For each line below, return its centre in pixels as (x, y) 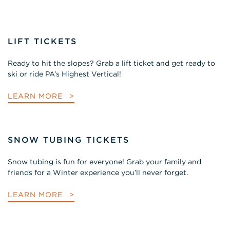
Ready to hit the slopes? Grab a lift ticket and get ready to (111, 63)
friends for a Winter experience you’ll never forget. (98, 172)
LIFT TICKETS (42, 41)
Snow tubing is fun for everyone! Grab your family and (104, 161)
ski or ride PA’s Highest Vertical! (64, 74)
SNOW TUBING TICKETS (69, 140)
